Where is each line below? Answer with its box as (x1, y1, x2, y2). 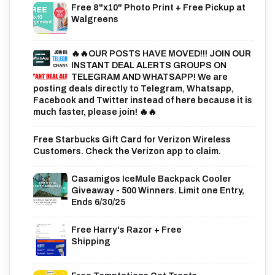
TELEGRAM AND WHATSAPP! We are (71, 72, 228, 82)
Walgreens (71, 15, 118, 25)
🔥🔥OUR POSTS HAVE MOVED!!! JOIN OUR (71, 49, 251, 59)
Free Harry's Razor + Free (71, 225, 182, 234)
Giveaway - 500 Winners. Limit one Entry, (71, 185, 244, 195)
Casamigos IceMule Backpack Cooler (71, 174, 231, 184)
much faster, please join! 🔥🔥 (33, 107, 157, 117)
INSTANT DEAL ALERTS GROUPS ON (71, 61, 227, 71)
